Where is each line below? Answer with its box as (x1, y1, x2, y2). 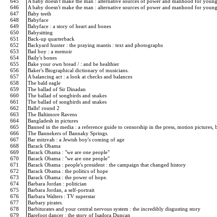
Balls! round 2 (28, 105, 61, 111)
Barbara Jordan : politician (28, 181, 88, 186)
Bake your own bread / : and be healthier (28, 61, 121, 67)
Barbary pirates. (28, 200, 64, 205)
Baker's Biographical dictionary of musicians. (28, 67, 130, 73)
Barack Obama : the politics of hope (28, 168, 109, 174)
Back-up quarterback (28, 36, 76, 42)
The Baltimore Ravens (28, 111, 78, 117)
